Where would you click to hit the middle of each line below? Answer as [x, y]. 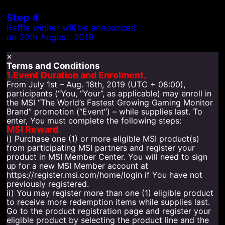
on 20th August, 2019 [50, 37]
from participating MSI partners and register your [101, 147]
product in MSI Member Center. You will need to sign [107, 156]
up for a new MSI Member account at [78, 165]
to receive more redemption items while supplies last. [108, 202]
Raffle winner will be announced [72, 27]
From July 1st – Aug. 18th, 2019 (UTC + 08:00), [96, 84]
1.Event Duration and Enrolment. [77, 75]
